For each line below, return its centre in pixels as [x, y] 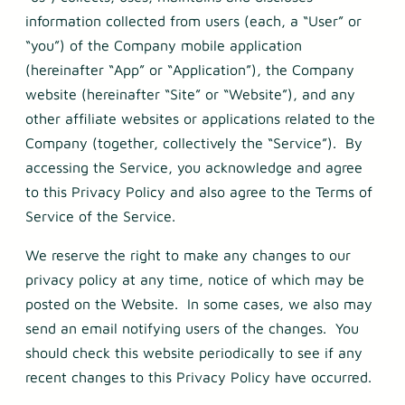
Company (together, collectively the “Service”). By [194, 143]
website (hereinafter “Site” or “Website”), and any [190, 94]
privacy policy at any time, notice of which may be [195, 280]
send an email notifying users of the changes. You [192, 329]
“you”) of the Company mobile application [164, 46]
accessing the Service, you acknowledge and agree [194, 168]
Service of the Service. [105, 217]
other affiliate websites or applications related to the [200, 119]
